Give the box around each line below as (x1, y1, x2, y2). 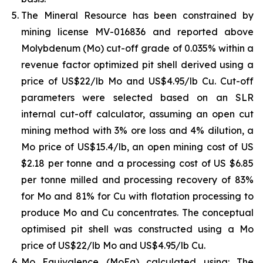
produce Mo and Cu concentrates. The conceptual (21, 207, 254, 218)
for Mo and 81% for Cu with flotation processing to (21, 190, 254, 202)
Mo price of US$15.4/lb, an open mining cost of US (21, 141, 254, 153)
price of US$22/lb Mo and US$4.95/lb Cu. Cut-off (21, 75, 254, 87)
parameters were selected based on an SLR (21, 92, 254, 103)
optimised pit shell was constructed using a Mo (21, 223, 254, 235)
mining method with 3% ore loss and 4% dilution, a (21, 124, 254, 136)
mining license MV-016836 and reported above (21, 26, 254, 38)
